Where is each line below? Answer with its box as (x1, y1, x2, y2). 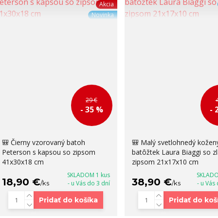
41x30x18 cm (1, 157, 44, 167)
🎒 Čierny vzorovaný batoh (1, 138, 85, 147)
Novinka (91, 11, 114, 19)
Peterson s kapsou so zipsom (1, 147, 95, 157)
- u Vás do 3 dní (67, 179, 110, 188)
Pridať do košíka (39, 196, 98, 205)
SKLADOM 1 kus (67, 171, 110, 180)
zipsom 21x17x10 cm (131, 157, 199, 167)
